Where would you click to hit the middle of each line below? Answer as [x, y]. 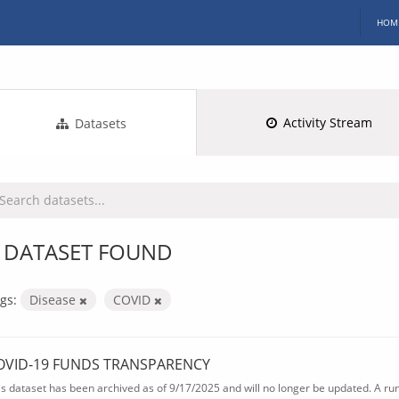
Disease [54, 299]
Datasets [99, 123]
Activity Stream [326, 122]
